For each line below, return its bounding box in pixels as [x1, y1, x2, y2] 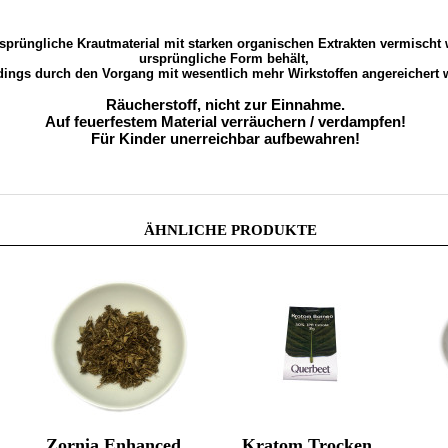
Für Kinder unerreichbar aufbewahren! [91, 130, 360, 147]
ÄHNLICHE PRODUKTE [144, 222, 317, 238]
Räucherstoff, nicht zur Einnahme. [106, 96, 345, 113]
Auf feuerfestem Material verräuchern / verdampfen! [45, 113, 406, 130]
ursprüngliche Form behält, [138, 51, 313, 66]
